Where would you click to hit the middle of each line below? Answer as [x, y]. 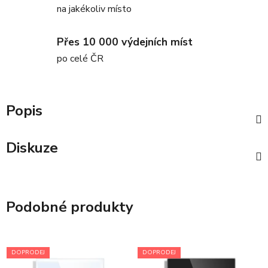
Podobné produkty [70, 207]
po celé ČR [80, 59]
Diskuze [32, 148]
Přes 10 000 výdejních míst [125, 42]
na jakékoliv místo [94, 9]
